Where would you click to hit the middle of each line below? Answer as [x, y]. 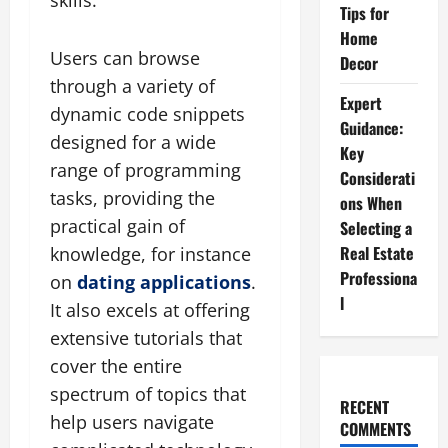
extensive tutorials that [146, 338]
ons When [370, 203]
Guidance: [371, 128]
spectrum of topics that [148, 394]
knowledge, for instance [150, 254]
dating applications [164, 282]
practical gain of [117, 226]
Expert [360, 103]
